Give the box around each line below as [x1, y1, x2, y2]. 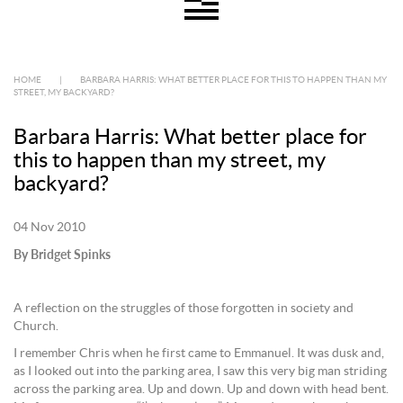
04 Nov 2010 [13, 221, 85, 234]
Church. [13, 320, 58, 333]
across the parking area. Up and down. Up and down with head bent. [13, 383, 389, 396]
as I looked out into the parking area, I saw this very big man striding [13, 365, 387, 378]
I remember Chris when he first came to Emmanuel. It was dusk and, [13, 347, 384, 360]
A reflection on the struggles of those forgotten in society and [13, 302, 354, 315]
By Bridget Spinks [13, 246, 111, 262]
